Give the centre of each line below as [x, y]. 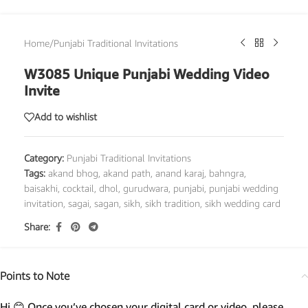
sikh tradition [173, 203]
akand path [127, 173]
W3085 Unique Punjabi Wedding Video [147, 73]
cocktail [78, 188]
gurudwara [146, 188]
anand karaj [180, 173]
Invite [42, 90]
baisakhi [41, 188]
